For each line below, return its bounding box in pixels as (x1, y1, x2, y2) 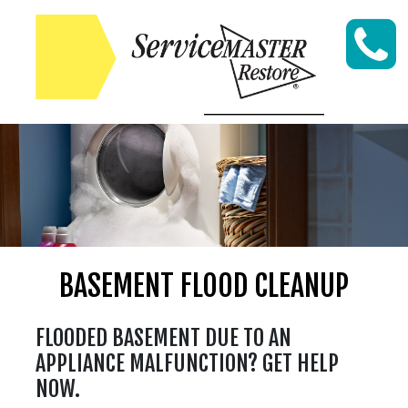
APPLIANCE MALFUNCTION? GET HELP (36, 350, 339, 378)
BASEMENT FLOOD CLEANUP (59, 268, 349, 305)
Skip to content (208, 90, 321, 111)
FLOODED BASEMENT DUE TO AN (36, 324, 291, 352)
